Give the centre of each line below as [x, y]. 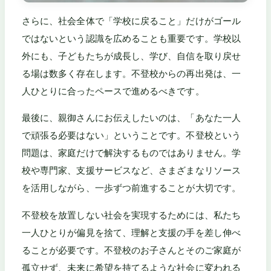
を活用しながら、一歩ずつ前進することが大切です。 [131, 188]
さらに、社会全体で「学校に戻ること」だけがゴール [131, 21]
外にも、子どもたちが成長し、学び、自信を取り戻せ [131, 56]
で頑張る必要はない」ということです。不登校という [131, 135]
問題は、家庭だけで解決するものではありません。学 [131, 153]
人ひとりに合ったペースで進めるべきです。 [113, 91]
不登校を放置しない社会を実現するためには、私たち [131, 215]
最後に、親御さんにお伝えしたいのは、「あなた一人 [131, 118]
